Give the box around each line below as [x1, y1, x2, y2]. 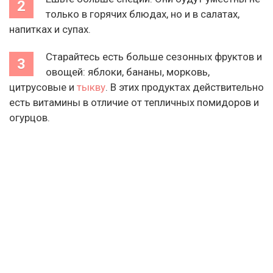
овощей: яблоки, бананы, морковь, [46, 65, 210, 78]
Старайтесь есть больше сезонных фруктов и [46, 50, 262, 63]
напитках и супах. [9, 23, 91, 35]
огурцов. [9, 111, 50, 124]
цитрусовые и [9, 80, 77, 93]
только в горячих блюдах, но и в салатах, [46, 7, 239, 20]
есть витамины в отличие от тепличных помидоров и [9, 96, 259, 108]
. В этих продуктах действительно [105, 80, 264, 93]
